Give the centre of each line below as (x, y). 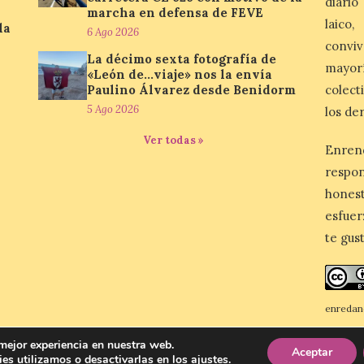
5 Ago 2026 (113, 109)
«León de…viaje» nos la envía (180, 74)
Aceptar (312, 352)
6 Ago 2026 (113, 32)
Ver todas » (173, 140)
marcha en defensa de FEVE (175, 13)
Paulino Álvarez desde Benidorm (192, 90)
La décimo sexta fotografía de (182, 59)
